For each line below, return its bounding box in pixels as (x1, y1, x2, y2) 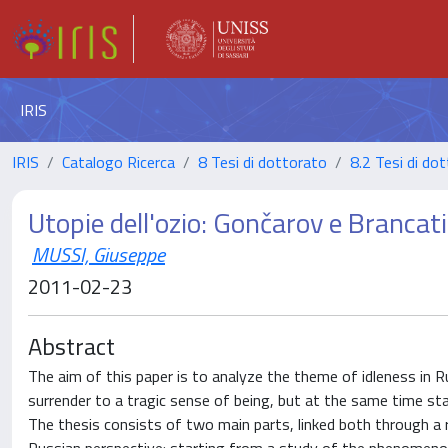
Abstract (28, 328, 115, 364)
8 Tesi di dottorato (198, 150, 327, 174)
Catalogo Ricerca (62, 150, 175, 174)
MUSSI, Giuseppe (32, 239, 165, 270)
